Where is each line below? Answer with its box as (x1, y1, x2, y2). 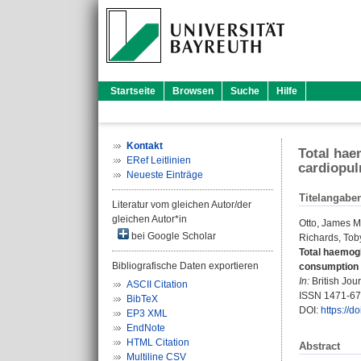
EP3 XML (127, 308, 168, 319)
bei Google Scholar (129, 230, 216, 242)
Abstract (299, 340, 340, 353)
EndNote (127, 322, 165, 334)
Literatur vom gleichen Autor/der (112, 199, 251, 210)
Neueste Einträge (127, 169, 203, 180)
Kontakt (127, 140, 163, 151)
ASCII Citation (127, 279, 188, 290)
